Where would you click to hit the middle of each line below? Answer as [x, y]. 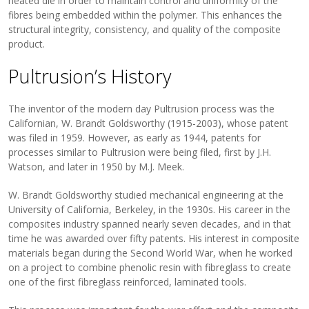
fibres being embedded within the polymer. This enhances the [146, 15]
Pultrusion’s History [90, 77]
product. [27, 44]
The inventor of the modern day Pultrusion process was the [142, 109]
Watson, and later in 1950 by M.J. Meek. [97, 167]
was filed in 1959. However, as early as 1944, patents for [135, 138]
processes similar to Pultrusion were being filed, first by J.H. [140, 152]
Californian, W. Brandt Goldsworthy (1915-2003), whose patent [149, 123]
